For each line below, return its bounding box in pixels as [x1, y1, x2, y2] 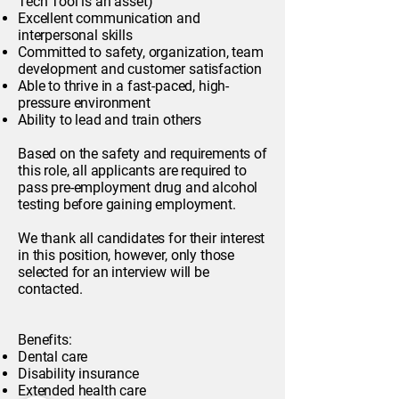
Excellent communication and [18, 10, 200, 27]
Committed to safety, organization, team [18, 44, 264, 61]
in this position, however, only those [18, 247, 235, 264]
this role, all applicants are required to [18, 162, 247, 179]
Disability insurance [18, 365, 139, 382]
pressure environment [18, 94, 151, 111]
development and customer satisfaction [18, 61, 263, 77]
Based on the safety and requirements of [18, 145, 267, 162]
